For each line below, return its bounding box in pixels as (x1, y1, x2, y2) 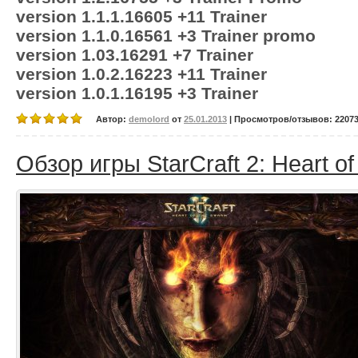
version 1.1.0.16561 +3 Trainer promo (16, 26, 316, 45)
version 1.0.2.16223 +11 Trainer (16, 65, 267, 83)
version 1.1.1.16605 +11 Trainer (16, 7, 267, 26)
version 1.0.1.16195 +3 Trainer (16, 84, 258, 102)
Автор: (96, 114, 129, 124)
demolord (129, 114, 169, 124)
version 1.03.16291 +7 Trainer (16, 46, 253, 64)
